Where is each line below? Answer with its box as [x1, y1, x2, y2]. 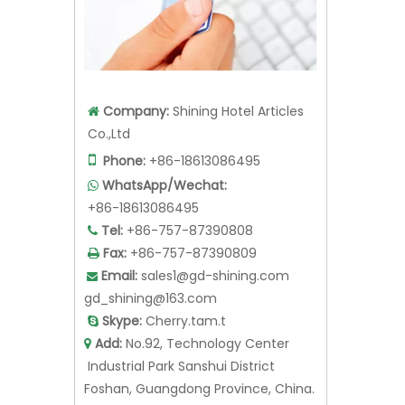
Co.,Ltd [84, 146, 130, 165]
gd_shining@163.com [84, 311, 217, 330]
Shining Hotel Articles [169, 124, 304, 143]
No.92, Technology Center [122, 356, 289, 375]
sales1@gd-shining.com [141, 288, 289, 307]
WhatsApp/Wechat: [102, 198, 227, 217]
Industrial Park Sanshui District [84, 379, 275, 398]
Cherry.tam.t [142, 334, 226, 353]
